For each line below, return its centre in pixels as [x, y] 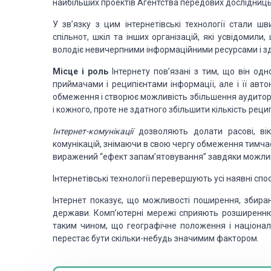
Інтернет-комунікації [96, 131]
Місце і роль [80, 71]
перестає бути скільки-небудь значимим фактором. [156, 238]
